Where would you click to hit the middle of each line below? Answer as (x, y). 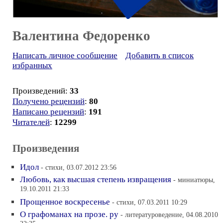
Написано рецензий (48, 111)
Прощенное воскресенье (65, 202)
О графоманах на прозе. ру (69, 214)
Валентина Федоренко (81, 36)
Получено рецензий (49, 101)
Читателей (31, 122)
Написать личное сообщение (65, 55)
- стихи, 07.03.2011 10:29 (150, 202)
